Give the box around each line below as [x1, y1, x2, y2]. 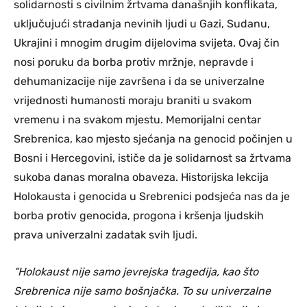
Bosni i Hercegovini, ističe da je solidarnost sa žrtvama [14, 151, 291, 164]
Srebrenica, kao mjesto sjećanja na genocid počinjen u [14, 132, 293, 145]
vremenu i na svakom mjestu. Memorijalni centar [14, 112, 261, 126]
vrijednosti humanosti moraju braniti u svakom [14, 93, 251, 107]
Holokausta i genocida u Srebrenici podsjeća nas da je [14, 189, 290, 203]
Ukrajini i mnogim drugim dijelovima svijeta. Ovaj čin [14, 36, 280, 49]
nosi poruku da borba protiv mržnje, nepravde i [14, 55, 254, 69]
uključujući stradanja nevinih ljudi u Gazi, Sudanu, [14, 16, 270, 30]
